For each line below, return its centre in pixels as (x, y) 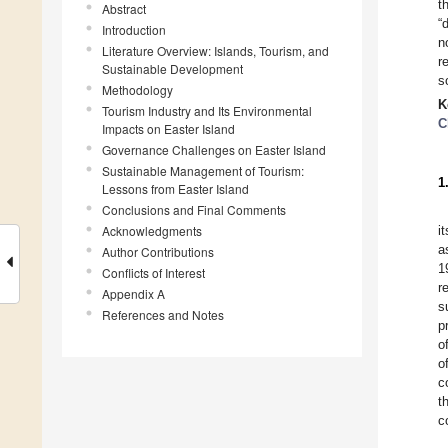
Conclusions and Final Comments (194, 210)
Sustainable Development (172, 69)
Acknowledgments (152, 231)
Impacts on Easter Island (168, 129)
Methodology (137, 90)
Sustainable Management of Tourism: (203, 171)
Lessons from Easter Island (175, 189)
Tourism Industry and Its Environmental (207, 111)
